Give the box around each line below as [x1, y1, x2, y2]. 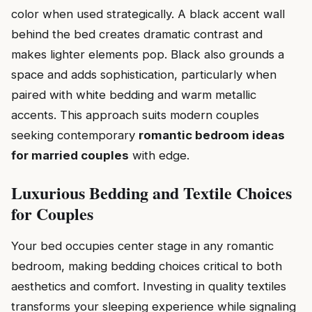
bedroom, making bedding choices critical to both [11, 258, 282, 273]
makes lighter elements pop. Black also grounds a [11, 47, 284, 61]
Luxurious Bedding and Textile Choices [11, 180, 292, 205]
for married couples [11, 148, 129, 162]
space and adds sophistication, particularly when [11, 67, 276, 81]
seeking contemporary [11, 127, 139, 142]
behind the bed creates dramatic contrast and [11, 26, 263, 41]
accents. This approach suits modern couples [11, 107, 259, 122]
